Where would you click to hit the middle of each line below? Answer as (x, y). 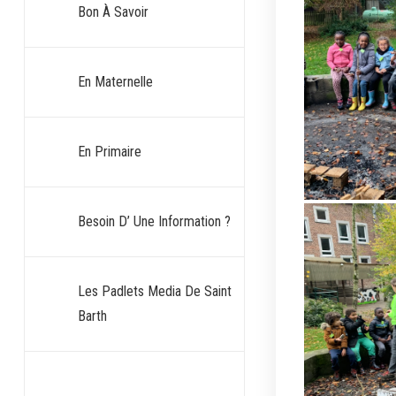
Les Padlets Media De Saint (154, 291)
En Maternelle (115, 82)
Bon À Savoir (113, 12)
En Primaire (109, 152)
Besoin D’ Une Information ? (154, 221)
